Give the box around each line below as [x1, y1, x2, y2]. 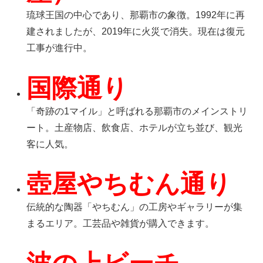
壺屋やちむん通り [26, 170, 232, 198]
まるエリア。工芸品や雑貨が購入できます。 [26, 218, 215, 229]
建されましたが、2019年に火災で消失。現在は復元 [26, 26, 245, 36]
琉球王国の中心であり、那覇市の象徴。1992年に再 [26, 9, 245, 20]
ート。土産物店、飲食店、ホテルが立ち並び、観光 [26, 122, 243, 133]
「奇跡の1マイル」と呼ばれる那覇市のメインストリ [26, 106, 248, 116]
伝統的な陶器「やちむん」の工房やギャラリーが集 [26, 202, 243, 213]
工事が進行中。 [26, 42, 93, 53]
